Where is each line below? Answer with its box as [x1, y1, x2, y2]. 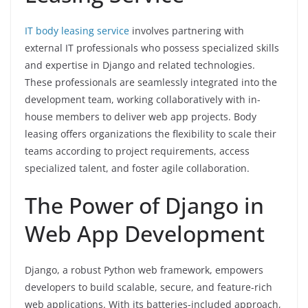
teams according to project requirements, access [25, 144, 250, 158]
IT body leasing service [25, 24, 129, 38]
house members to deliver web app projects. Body [25, 110, 256, 124]
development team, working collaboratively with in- [25, 93, 261, 107]
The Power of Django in [25, 190, 264, 221]
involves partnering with [129, 24, 244, 38]
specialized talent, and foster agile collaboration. [25, 162, 250, 175]
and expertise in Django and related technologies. [25, 58, 255, 72]
